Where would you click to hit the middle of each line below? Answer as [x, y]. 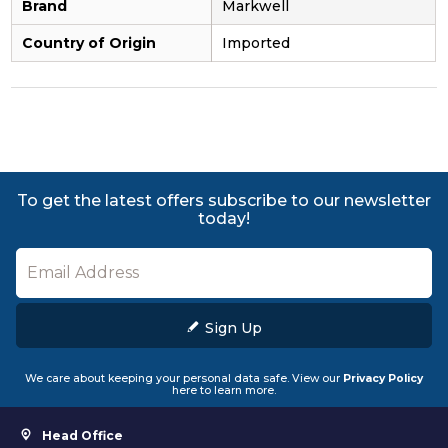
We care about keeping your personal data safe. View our [184, 378]
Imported [256, 42]
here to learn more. [224, 390]
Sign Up [233, 327]
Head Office [82, 435]
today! [224, 218]
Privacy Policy [383, 378]
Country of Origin [89, 42]
